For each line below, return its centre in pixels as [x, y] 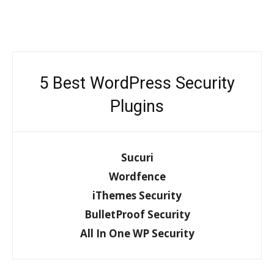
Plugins [137, 107]
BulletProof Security [137, 215]
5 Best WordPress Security [137, 83]
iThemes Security [137, 196]
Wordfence [137, 177]
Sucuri [137, 158]
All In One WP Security [137, 234]
